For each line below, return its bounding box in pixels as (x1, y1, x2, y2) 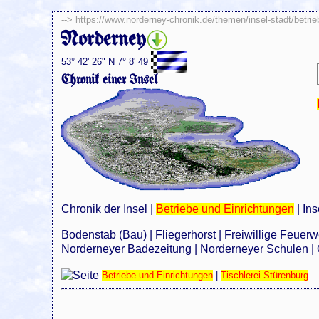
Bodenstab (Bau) (61, 229, 147, 241)
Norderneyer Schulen (200, 243, 309, 256)
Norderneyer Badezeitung (61, 243, 192, 256)
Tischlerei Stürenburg (221, 270, 309, 281)
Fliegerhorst (155, 229, 216, 241)
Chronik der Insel (61, 203, 148, 216)
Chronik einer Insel (61, 72, 158, 87)
